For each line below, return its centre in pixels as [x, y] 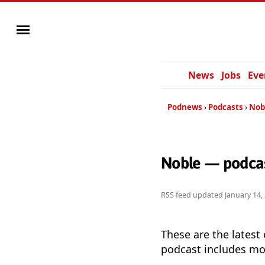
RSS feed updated [193, 195]
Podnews [185, 107]
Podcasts [226, 107]
